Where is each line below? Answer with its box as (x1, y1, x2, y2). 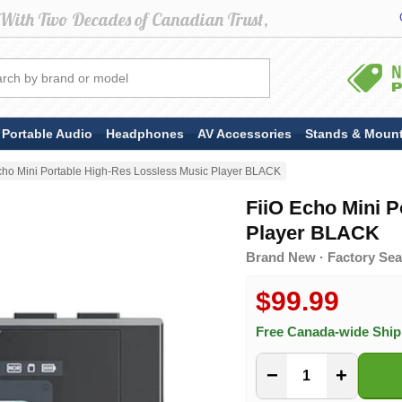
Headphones (106, 126, 184, 141)
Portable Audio (2, 126, 92, 141)
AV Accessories (197, 126, 292, 141)
